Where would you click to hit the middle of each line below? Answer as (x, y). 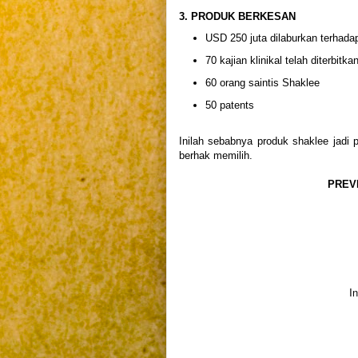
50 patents (229, 105)
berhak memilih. (216, 156)
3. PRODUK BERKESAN (237, 16)
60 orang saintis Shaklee (262, 82)
